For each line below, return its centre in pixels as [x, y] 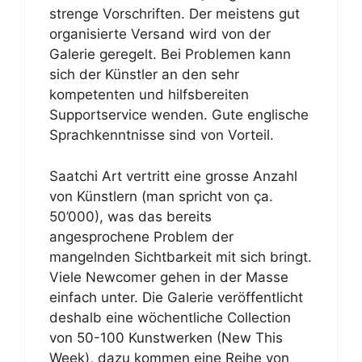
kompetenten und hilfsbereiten [149, 95]
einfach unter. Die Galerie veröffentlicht [176, 297]
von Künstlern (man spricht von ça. [161, 196]
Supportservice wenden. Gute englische [179, 115]
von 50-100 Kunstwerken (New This [166, 337]
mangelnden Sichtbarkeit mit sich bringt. [181, 257]
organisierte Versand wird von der [160, 34]
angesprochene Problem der [141, 236]
